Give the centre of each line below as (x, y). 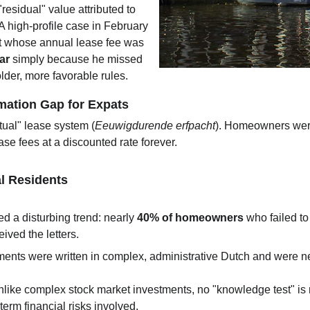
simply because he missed (78, 59)
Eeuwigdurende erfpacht (155, 126)
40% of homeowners (191, 218)
